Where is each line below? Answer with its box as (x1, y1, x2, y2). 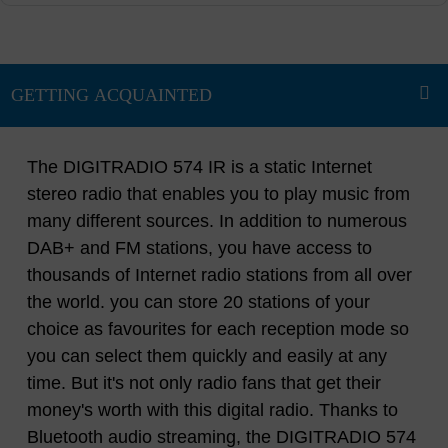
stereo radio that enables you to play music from (27, 184, 410, 205)
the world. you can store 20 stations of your (27, 292, 370, 313)
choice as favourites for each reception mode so (27, 319, 409, 340)
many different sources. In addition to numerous (27, 211, 407, 232)
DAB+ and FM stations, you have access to (27, 238, 372, 259)
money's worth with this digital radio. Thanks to (27, 400, 398, 421)
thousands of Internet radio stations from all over (27, 265, 412, 286)
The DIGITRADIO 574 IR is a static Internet (27, 157, 372, 178)
